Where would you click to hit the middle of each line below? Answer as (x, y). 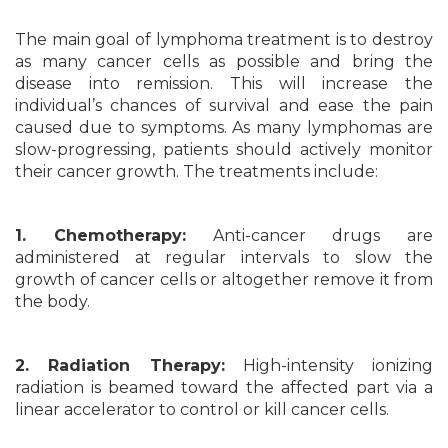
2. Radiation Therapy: (120, 365)
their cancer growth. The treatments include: (196, 171)
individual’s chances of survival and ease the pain (224, 105)
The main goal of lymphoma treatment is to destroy (224, 39)
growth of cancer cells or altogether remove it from (224, 279)
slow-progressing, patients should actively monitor (224, 149)
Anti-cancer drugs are (309, 235)
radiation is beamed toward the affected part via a (224, 387)
